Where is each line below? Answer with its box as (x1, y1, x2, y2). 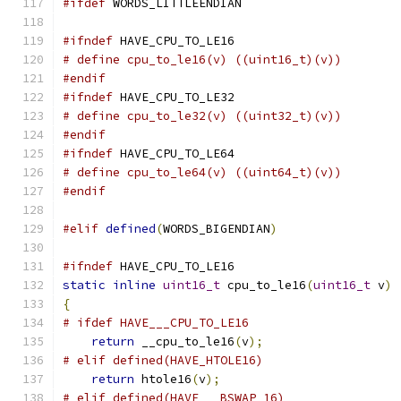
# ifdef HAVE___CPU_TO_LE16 (63, 315, 249, 330)
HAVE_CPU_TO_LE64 (113, 146, 235, 161)
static (63, 277, 106, 293)
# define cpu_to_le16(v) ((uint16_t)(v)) (63, 52, 342, 67)
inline (113, 277, 156, 293)
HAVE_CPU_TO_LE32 (113, 90, 235, 105)
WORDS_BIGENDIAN (163, 221, 270, 236)
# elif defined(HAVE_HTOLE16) (63, 353, 263, 368)
